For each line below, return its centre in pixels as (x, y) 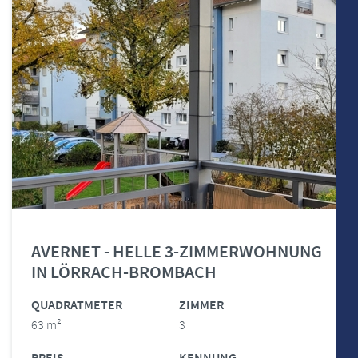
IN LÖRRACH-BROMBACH (124, 272)
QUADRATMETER (77, 304)
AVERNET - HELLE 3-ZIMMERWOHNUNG (177, 251)
